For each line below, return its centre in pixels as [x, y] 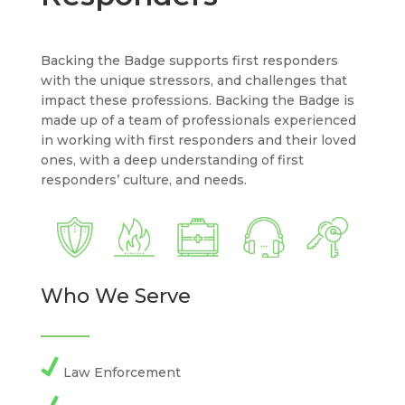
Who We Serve [115, 296]
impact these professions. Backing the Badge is [197, 100]
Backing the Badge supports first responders [189, 60]
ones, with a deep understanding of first [172, 160]
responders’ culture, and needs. [143, 179]
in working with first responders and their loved [198, 140]
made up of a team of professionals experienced [198, 120]
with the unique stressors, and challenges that [193, 80]
